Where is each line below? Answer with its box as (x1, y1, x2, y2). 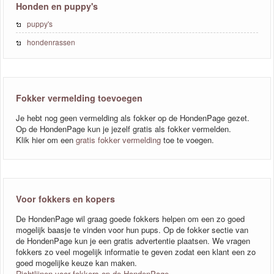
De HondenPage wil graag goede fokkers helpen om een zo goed (16, 212, 245, 224)
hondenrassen (27, 36, 75, 47)
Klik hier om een (16, 133, 76, 146)
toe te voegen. (161, 133, 214, 146)
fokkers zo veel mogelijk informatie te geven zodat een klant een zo (16, 245, 256, 257)
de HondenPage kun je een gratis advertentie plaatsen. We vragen (16, 234, 250, 246)
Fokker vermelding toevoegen (16, 91, 143, 104)
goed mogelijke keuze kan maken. (16, 256, 137, 268)
